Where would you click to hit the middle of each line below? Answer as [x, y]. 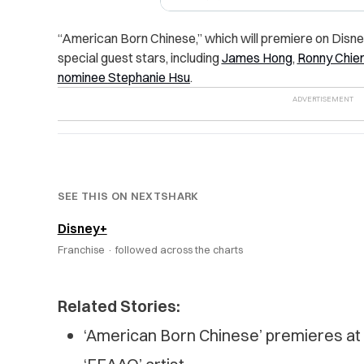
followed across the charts [179, 250]
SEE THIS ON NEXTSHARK [128, 196]
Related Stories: [119, 306]
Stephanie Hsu [149, 78]
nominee [82, 78]
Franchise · [86, 250]
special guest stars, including [139, 58]
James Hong [257, 58]
